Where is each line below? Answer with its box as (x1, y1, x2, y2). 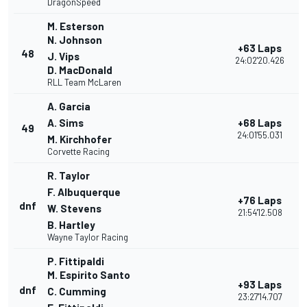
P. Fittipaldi (47, 255, 104, 268)
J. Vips (47, 50, 79, 63)
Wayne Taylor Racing (47, 232, 128, 243)
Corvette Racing (47, 146, 110, 158)
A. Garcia (47, 100, 90, 113)
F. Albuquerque (47, 186, 121, 199)
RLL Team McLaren (47, 77, 121, 88)
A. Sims (47, 116, 84, 130)
